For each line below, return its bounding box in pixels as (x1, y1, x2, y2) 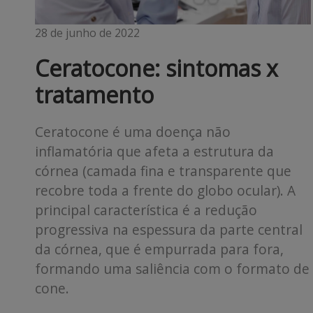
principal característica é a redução (35, 201, 257, 220)
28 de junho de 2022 (35, 25, 140, 41)
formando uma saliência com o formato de (35, 259, 310, 279)
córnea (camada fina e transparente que (35, 161, 291, 181)
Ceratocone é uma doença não (35, 122, 231, 142)
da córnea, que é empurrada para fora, (35, 240, 284, 259)
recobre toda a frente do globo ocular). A (35, 181, 296, 201)
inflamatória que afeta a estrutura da (35, 142, 274, 161)
